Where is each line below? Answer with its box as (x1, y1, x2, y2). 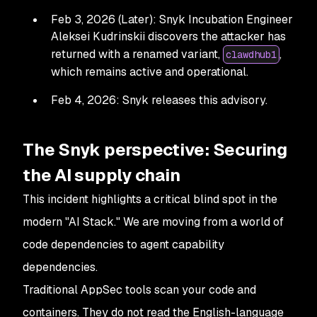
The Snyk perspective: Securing (23, 138, 287, 161)
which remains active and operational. (51, 64, 248, 79)
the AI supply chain (23, 163, 180, 186)
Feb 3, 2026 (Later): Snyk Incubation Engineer (51, 11, 293, 27)
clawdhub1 (226, 47, 277, 61)
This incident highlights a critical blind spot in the (23, 191, 277, 207)
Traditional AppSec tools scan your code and (23, 282, 256, 297)
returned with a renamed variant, (51, 46, 223, 62)
